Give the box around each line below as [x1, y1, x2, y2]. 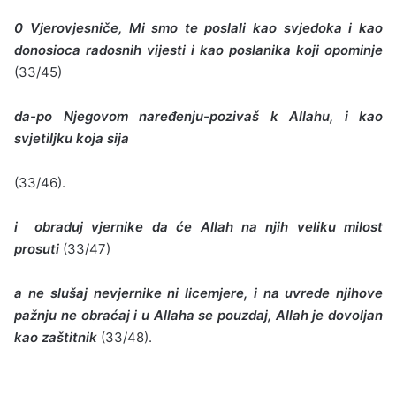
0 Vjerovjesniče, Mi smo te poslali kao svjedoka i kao [14, 19, 383, 36]
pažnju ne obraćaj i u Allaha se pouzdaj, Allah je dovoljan [14, 306, 383, 324]
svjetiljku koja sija [14, 129, 130, 147]
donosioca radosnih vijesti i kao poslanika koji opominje [14, 41, 383, 58]
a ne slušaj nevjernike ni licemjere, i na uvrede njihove [14, 284, 383, 301]
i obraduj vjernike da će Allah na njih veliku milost [14, 217, 383, 235]
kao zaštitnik [14, 328, 102, 346]
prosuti [14, 240, 64, 257]
